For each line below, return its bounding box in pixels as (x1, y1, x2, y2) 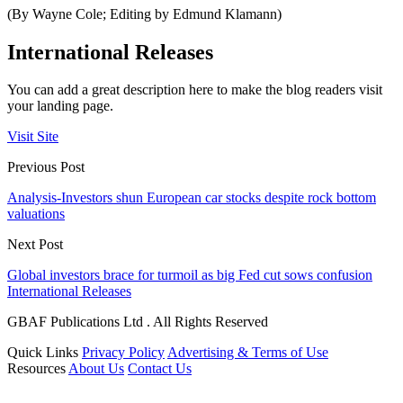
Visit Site (7, 129, 58, 145)
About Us (68, 361, 124, 377)
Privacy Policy (82, 345, 165, 361)
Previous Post (7, 159, 85, 175)
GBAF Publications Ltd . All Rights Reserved (7, 314, 268, 330)
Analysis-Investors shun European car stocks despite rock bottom (7, 190, 376, 206)
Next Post (7, 237, 63, 253)
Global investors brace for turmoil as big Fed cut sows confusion (7, 267, 372, 283)
